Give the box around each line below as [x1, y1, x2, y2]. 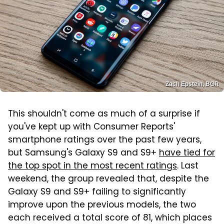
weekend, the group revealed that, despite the [8, 172, 209, 187]
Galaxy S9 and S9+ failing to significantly [8, 185, 186, 200]
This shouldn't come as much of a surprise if [8, 107, 200, 122]
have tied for [159, 146, 215, 161]
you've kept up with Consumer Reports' [8, 120, 175, 135]
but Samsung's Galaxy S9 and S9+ [8, 146, 159, 161]
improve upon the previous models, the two [8, 198, 196, 213]
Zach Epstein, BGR [165, 80, 219, 88]
